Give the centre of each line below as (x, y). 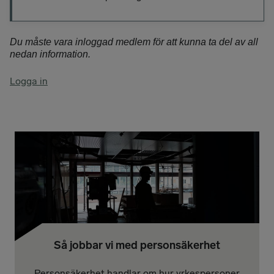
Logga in (29, 81)
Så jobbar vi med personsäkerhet (137, 245)
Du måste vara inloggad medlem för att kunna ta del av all (134, 42)
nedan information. (50, 54)
